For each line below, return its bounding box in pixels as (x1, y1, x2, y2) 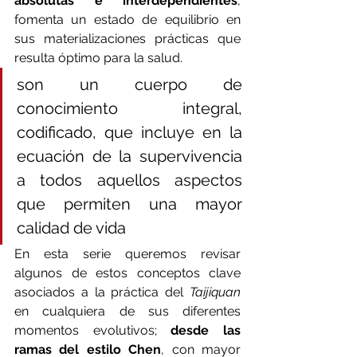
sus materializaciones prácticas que (14, 31, 241, 47)
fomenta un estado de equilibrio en (14, 12, 241, 28)
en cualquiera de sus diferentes (14, 304, 241, 320)
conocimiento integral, (17, 99, 242, 119)
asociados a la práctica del (14, 284, 190, 300)
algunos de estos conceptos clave (14, 265, 241, 281)
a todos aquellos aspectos (17, 171, 242, 190)
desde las (171, 323, 241, 339)
